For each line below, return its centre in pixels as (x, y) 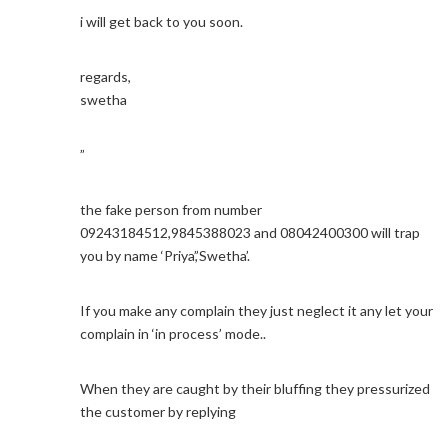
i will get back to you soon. (161, 21)
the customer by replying (158, 411)
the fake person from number (171, 209)
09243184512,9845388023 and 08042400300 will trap (250, 232)
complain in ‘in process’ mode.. (173, 333)
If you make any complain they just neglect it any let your (256, 310)
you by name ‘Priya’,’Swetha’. (165, 255)
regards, (105, 76)
